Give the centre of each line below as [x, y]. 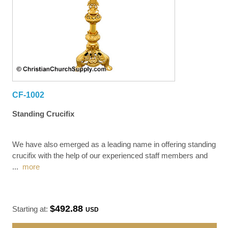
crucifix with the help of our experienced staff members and [110, 155]
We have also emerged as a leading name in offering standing [114, 144]
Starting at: [31, 209]
